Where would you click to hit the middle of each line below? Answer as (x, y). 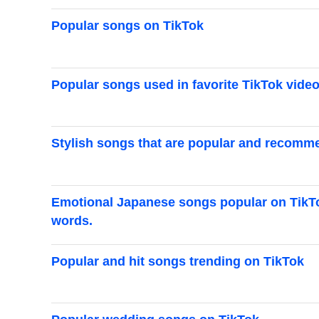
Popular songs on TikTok (127, 26)
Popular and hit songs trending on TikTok (178, 261)
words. (72, 220)
